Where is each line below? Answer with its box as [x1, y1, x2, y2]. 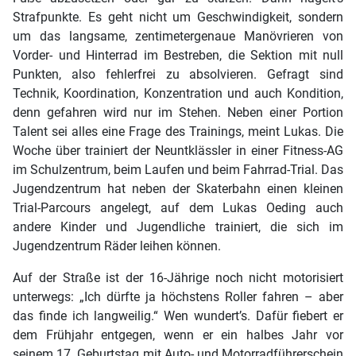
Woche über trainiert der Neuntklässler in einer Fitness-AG [13, 143, 343, 159]
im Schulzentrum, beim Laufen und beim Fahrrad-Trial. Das [13, 162, 343, 178]
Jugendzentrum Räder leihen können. [13, 238, 221, 254]
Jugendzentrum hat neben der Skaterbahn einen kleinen [13, 181, 343, 197]
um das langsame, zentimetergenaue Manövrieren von [13, 29, 343, 44]
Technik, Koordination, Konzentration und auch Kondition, [13, 86, 343, 102]
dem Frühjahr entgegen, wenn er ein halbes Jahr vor [13, 327, 343, 343]
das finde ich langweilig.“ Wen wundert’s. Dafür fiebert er [13, 308, 343, 324]
